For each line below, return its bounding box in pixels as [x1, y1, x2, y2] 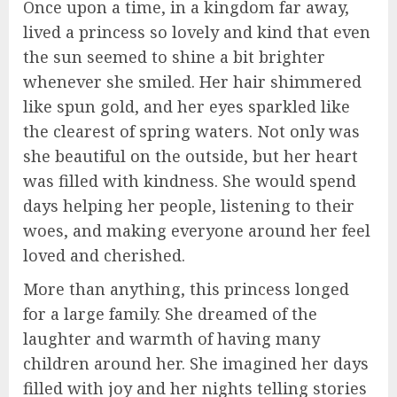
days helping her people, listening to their [23, 195, 354, 217]
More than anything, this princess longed [23, 278, 349, 300]
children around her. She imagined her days [23, 353, 369, 375]
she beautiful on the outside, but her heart [23, 145, 358, 167]
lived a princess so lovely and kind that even [23, 21, 370, 43]
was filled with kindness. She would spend [23, 170, 356, 192]
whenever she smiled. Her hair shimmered [23, 71, 362, 93]
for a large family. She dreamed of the [23, 303, 317, 325]
